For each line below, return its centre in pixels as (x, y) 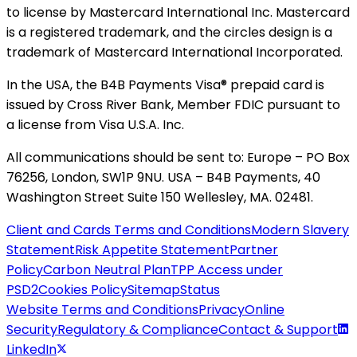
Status (200, 290)
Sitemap (154, 290)
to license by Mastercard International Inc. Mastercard (178, 13)
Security (32, 330)
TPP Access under (227, 270)
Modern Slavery (300, 230)
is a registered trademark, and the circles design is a (169, 33)
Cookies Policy (83, 290)
